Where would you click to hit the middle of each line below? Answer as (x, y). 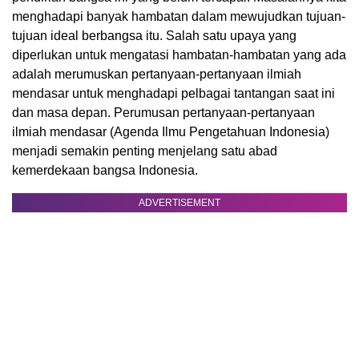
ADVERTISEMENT (179, 203)
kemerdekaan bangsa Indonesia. (105, 171)
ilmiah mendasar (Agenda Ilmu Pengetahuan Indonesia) (171, 132)
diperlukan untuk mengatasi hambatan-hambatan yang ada (179, 55)
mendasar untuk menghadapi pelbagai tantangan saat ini (173, 94)
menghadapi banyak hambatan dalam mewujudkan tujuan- (179, 17)
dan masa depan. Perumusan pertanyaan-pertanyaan (163, 113)
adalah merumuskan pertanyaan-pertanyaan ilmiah (157, 75)
